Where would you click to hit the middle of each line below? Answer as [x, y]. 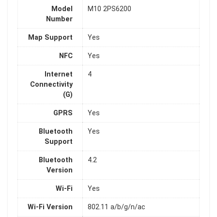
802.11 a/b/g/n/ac [116, 207]
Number [59, 19]
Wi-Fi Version [50, 207]
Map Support [50, 38]
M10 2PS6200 [109, 9]
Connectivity [51, 85]
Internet [59, 75]
